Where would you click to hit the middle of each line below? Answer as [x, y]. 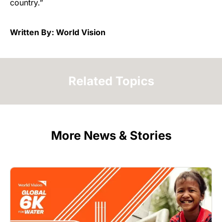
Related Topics [111, 81]
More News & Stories [111, 136]
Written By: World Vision [58, 32]
